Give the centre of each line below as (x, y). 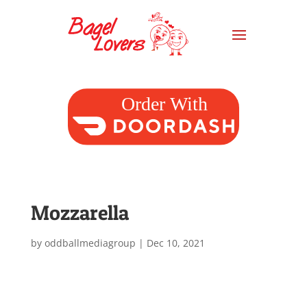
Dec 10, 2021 (175, 243)
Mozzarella (79, 213)
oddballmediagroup (90, 243)
